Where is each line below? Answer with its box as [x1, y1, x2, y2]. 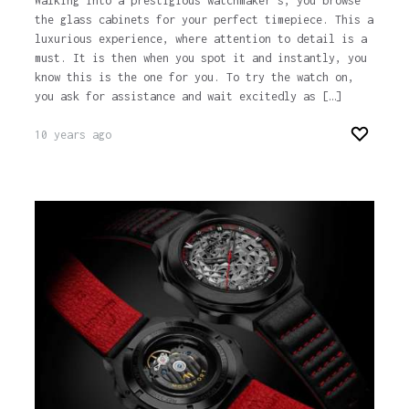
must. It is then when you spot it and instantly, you [34, 51, 367, 66]
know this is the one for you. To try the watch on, [34, 70, 354, 85]
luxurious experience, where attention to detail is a [34, 32, 367, 47]
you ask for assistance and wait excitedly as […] [34, 89, 341, 104]
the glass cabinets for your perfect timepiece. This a [34, 13, 373, 27]
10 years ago [34, 128, 111, 142]
